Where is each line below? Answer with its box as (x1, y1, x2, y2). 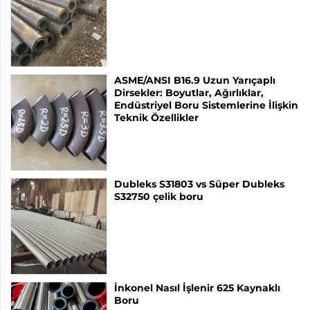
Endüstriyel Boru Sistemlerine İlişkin (114, 98, 298, 111)
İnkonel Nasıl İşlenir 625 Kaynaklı (114, 281, 280, 294)
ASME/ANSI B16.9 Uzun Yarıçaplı (114, 73, 275, 86)
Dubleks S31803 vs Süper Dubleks (114, 177, 284, 190)
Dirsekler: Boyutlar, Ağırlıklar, (114, 86, 264, 99)
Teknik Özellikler (114, 111, 199, 124)
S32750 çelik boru (114, 190, 203, 203)
